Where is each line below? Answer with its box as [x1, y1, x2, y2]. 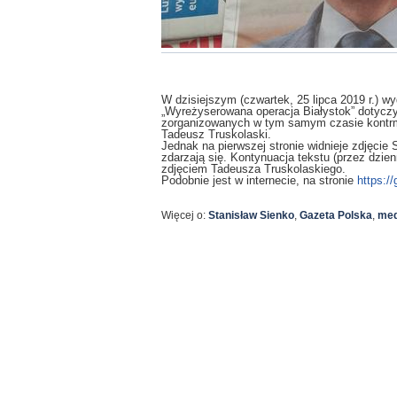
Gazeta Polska [300, 209, 372, 222]
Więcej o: [161, 209, 208, 222]
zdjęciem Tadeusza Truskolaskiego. [161, 162, 346, 175]
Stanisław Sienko [208, 209, 294, 222]
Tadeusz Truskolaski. [161, 128, 271, 141]
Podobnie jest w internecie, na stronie [161, 174, 357, 187]
